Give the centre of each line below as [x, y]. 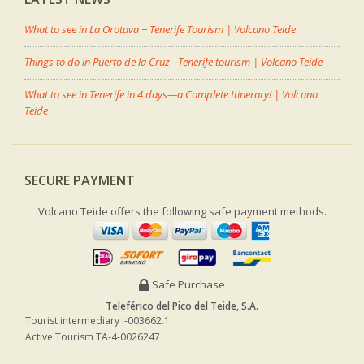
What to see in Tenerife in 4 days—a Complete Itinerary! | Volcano [171, 94]
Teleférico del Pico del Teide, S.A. [182, 306]
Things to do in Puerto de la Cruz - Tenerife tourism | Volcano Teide [173, 61]
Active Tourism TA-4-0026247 [93, 337]
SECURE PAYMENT [80, 180]
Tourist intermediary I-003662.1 [97, 321]
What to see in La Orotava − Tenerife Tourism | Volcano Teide [160, 29]
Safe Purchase [188, 285]
